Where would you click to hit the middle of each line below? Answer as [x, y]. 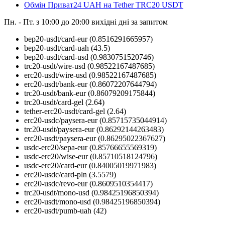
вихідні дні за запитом [130, 22]
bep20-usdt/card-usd [56, 57]
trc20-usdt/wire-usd [55, 66]
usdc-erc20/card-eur [55, 165]
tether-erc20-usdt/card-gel [65, 111]
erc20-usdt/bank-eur [56, 84]
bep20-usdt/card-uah [57, 48]
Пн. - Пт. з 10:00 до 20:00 [48, 22]
